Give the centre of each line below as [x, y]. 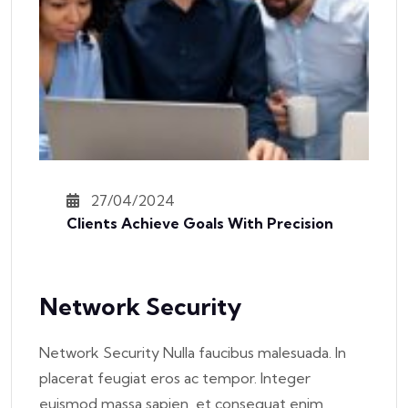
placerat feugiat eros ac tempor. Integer [175, 377]
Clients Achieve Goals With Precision [200, 223]
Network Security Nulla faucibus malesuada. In [193, 352]
